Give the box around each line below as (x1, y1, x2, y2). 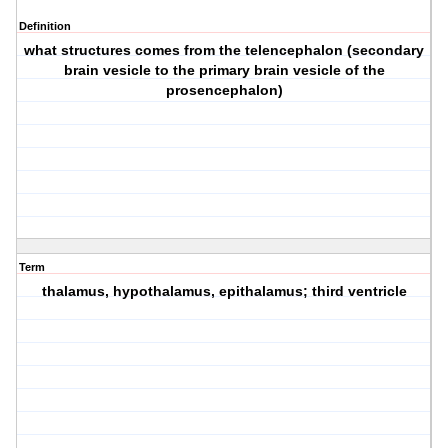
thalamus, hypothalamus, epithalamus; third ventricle (41, 283, 407, 300)
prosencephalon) (165, 82, 283, 99)
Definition (19, 20, 71, 33)
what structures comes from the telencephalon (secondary (24, 42, 425, 59)
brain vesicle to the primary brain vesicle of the (63, 62, 385, 79)
